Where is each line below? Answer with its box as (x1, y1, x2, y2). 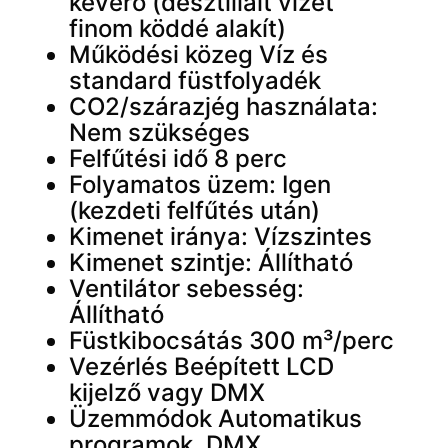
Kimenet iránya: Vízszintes (68, 222, 372, 251)
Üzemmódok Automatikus (68, 404, 362, 433)
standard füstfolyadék (68, 66, 321, 95)
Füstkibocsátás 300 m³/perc (68, 326, 394, 355)
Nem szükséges (68, 118, 250, 147)
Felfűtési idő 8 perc (68, 144, 287, 173)
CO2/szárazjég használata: (68, 92, 378, 121)
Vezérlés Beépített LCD (68, 352, 334, 381)
